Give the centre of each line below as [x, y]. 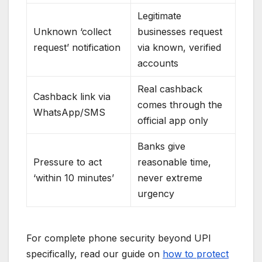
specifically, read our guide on [94, 254]
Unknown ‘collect [73, 31]
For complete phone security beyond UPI [119, 238]
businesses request [180, 31]
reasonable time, [175, 162]
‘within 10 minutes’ [74, 177]
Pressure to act [68, 162]
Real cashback [170, 89]
